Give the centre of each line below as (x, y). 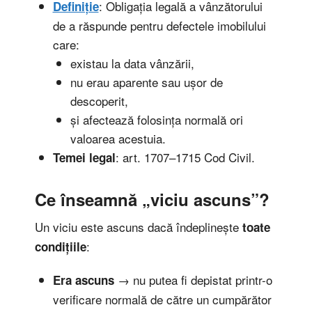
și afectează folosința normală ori (157, 119)
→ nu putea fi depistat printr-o (193, 280)
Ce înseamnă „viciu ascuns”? (152, 199)
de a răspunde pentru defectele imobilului (159, 25)
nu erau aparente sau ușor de (147, 81)
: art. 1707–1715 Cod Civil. (185, 157)
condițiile (61, 246)
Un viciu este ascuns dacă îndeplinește (139, 226)
